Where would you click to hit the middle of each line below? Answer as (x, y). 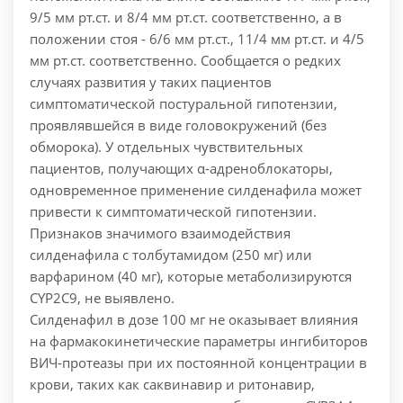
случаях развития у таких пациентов (151, 82)
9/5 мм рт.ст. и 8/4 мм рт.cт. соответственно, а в (186, 18)
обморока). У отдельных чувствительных (166, 147)
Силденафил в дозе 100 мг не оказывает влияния (194, 320)
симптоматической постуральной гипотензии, (184, 104)
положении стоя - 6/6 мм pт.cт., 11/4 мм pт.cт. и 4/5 (197, 39)
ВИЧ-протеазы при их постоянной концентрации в (198, 363)
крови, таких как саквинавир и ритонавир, (172, 385)
